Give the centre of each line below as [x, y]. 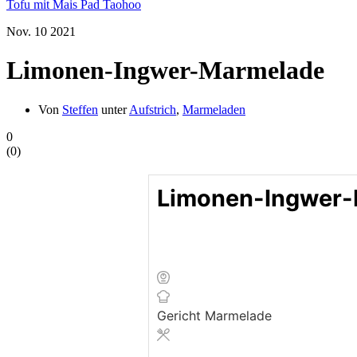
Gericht [181, 315]
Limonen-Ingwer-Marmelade [165, 71]
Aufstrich [153, 109]
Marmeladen [214, 109]
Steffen [80, 109]
